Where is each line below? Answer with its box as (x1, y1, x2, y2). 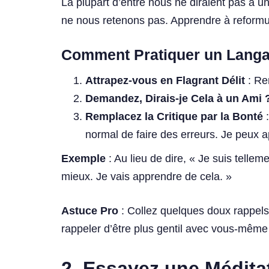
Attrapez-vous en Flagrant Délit (85, 74, 245, 86)
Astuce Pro (61, 204, 118, 217)
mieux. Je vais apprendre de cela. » (61, 170, 232, 183)
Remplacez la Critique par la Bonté (85, 110, 263, 122)
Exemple (61, 152, 106, 165)
